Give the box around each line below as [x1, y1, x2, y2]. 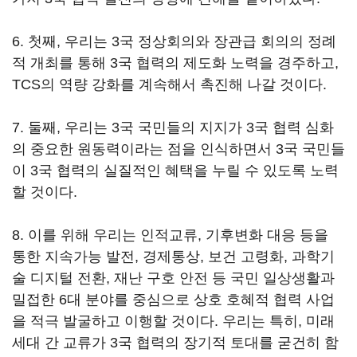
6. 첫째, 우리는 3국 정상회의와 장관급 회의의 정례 [12, 33, 336, 49]
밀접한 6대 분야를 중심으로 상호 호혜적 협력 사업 [12, 292, 335, 308]
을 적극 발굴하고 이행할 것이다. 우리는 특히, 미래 [12, 313, 335, 329]
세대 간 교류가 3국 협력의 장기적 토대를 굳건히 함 [12, 335, 339, 351]
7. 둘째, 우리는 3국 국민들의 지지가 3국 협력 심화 [12, 120, 334, 135]
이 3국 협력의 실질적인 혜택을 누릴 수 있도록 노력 [12, 163, 339, 178]
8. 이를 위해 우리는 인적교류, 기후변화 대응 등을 [12, 227, 328, 243]
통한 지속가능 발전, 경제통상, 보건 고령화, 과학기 [12, 249, 335, 265]
